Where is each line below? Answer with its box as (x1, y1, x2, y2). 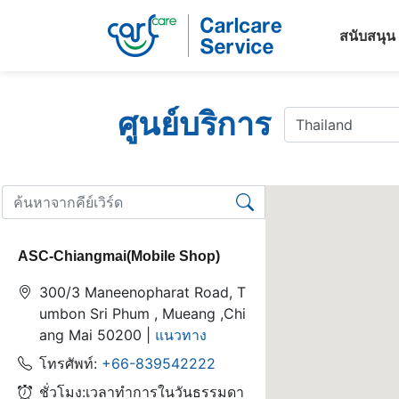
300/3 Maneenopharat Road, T (39, 283, 246, 301)
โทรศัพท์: (39, 354, 102, 372)
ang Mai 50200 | (39, 326, 155, 344)
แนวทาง (155, 326, 207, 344)
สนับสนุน (338, 28, 395, 44)
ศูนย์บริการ (118, 107, 271, 142)
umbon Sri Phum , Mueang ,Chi (39, 305, 246, 322)
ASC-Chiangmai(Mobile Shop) (18, 248, 220, 264)
